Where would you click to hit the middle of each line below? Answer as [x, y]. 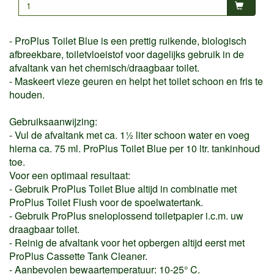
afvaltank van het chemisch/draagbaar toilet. [104, 67]
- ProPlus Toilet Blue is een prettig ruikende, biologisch [128, 40]
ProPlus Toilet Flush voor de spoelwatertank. [106, 202]
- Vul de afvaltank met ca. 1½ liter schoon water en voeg [129, 135]
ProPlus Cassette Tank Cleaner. [78, 256]
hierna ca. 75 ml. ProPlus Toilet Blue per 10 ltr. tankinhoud [135, 148]
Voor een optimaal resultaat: [70, 175]
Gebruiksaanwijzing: [53, 121]
